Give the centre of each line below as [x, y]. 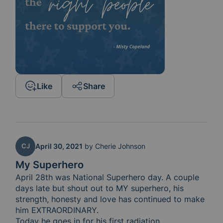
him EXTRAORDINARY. [58, 210]
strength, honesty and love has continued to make [110, 199]
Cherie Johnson [120, 146]
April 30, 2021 [59, 146]
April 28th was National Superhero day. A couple [108, 177]
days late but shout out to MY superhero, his [100, 188]
